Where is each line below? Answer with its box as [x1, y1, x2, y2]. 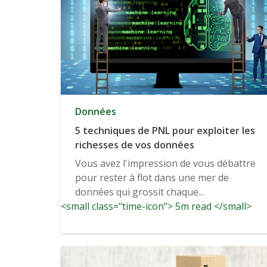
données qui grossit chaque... [75, 185, 204, 199]
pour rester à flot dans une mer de [75, 171, 229, 185]
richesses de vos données [75, 138, 194, 152]
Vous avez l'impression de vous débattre [75, 157, 256, 170]
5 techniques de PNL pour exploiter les [75, 124, 255, 138]
